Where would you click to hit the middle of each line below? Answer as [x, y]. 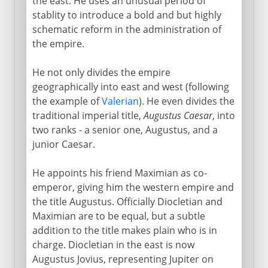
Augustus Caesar [178, 115]
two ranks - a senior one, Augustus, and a [125, 130]
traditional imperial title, [88, 115]
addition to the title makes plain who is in [124, 230]
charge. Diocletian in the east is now [113, 244]
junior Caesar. [63, 144]
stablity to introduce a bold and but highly [127, 15]
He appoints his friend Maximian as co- [119, 173]
